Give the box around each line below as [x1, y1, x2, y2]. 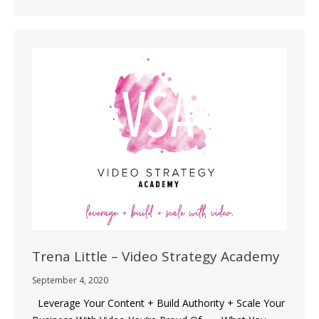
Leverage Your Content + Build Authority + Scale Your [32, 296, 285, 310]
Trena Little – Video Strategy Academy [32, 246, 280, 266]
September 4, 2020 [32, 273, 108, 286]
